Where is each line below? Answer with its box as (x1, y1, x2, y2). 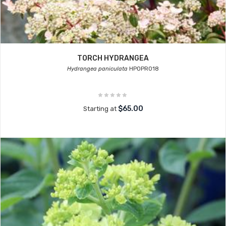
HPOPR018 (128, 66, 159, 72)
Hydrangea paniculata (67, 66, 128, 72)
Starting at (83, 105, 118, 112)
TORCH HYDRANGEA (77, 54, 149, 63)
